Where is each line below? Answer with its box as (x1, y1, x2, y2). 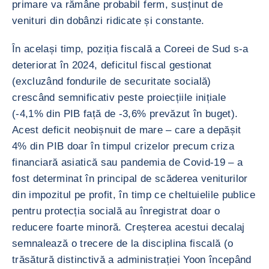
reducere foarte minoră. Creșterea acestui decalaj (12, 222, 245, 233)
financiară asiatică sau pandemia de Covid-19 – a (12, 157, 243, 168)
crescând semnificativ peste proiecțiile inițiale (12, 92, 226, 103)
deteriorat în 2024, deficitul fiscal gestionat (12, 59, 212, 71)
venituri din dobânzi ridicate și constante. (12, 15, 205, 26)
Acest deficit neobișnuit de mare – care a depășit (12, 124, 241, 136)
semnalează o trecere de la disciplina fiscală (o (12, 238, 234, 249)
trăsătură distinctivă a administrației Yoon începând (12, 254, 252, 265)
